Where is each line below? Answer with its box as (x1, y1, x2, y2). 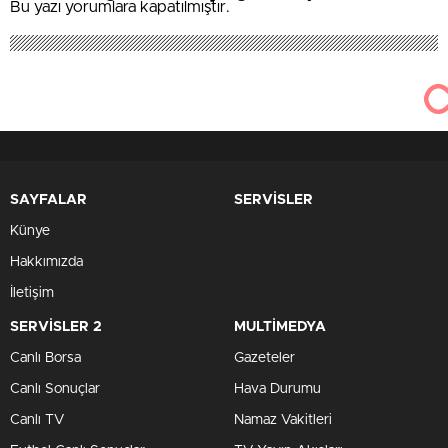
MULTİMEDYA (234, 320, 326, 334)
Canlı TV (10, 413, 64, 427)
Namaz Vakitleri (234, 413, 332, 427)
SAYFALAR (10, 193, 87, 207)
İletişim (10, 286, 54, 300)
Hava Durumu (234, 382, 321, 396)
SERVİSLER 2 (10, 320, 102, 334)
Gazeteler (234, 351, 295, 365)
